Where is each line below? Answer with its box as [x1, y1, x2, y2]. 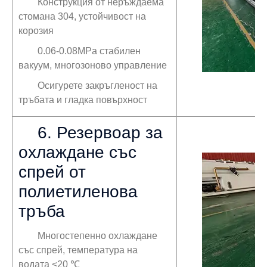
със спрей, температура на [18, 244, 138, 255]
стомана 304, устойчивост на [18, 11, 146, 21]
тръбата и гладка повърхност [18, 94, 147, 105]
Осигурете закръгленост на [38, 80, 157, 91]
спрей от [18, 162, 86, 181]
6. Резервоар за [38, 123, 163, 142]
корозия [18, 25, 54, 36]
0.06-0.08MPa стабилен [38, 45, 141, 56]
